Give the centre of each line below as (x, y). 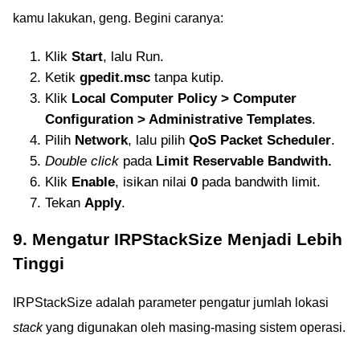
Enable (93, 182)
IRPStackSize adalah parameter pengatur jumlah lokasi (171, 302)
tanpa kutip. (187, 77)
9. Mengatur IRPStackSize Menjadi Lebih (178, 239)
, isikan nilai (153, 182)
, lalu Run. (133, 56)
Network (101, 140)
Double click (82, 161)
